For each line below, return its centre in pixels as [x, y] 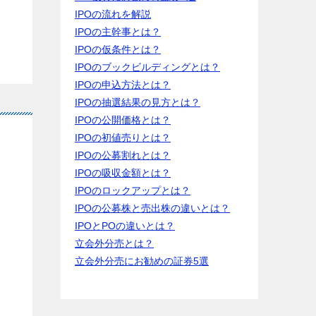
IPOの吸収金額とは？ [123, 173]
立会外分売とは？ [114, 243]
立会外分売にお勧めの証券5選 [142, 261]
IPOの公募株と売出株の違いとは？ [152, 208]
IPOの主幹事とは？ [118, 32]
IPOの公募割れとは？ [123, 155]
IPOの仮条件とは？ [118, 49]
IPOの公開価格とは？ [123, 120]
